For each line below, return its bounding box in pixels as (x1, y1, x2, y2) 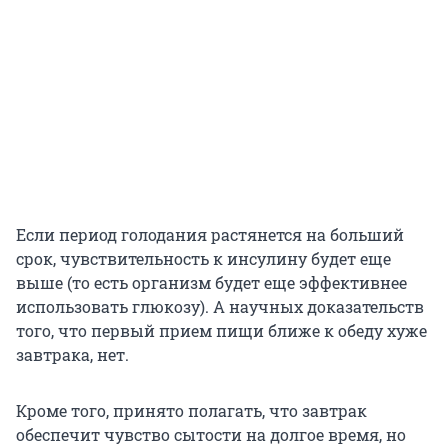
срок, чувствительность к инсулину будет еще (16, 248, 391, 270)
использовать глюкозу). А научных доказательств (16, 296, 424, 318)
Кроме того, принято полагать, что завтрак (16, 400, 367, 422)
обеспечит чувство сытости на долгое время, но (16, 424, 406, 446)
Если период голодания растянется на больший (16, 224, 404, 246)
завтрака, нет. (16, 344, 129, 366)
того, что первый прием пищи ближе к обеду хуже (16, 320, 427, 342)
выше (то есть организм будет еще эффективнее (16, 272, 407, 294)
